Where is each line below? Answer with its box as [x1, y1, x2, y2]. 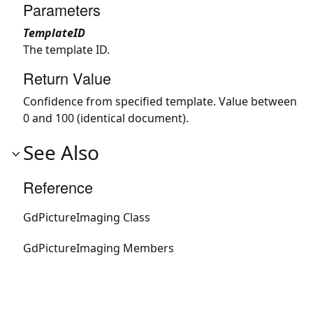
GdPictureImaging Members [23, 240, 174, 256]
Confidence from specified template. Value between [23, 93, 297, 109]
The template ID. [23, 41, 110, 57]
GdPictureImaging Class [23, 209, 150, 225]
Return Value [23, 66, 111, 89]
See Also [23, 138, 99, 166]
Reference [23, 175, 93, 198]
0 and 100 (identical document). [23, 110, 189, 126]
